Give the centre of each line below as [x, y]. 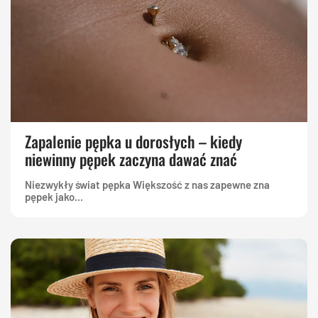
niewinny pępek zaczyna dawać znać [131, 159]
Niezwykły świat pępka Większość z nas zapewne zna [147, 185]
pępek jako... [54, 197]
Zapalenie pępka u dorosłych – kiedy [133, 142]
